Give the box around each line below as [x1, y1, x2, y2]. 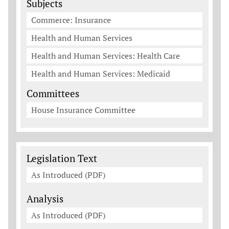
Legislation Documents [26, 145, 126, 158]
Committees [27, 87, 79, 100]
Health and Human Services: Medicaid [31, 68, 170, 79]
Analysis [27, 192, 63, 205]
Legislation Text [27, 152, 97, 165]
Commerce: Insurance [31, 14, 111, 26]
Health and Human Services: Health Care [31, 50, 180, 61]
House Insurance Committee [31, 104, 135, 116]
